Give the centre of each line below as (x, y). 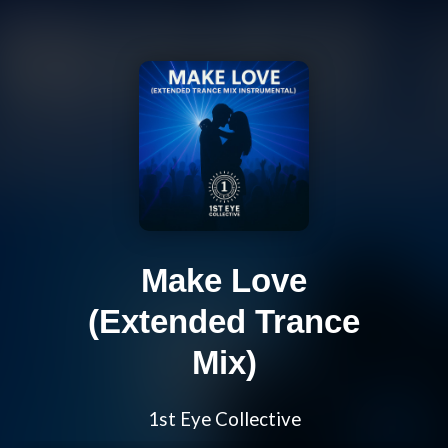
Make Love (224, 281)
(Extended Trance (224, 322)
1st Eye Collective (224, 419)
